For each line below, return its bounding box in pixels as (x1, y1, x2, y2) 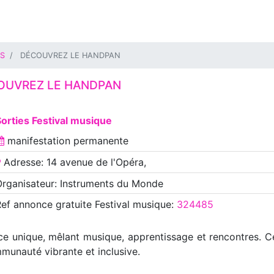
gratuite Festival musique (52, 198, 171, 211)
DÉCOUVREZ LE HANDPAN (18, 51, 120, 60)
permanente (73, 135, 128, 147)
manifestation (7, 135, 73, 147)
